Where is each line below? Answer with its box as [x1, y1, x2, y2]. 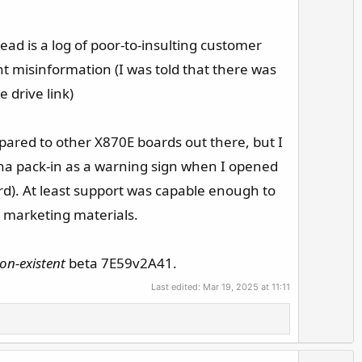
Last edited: [151, 281, 204, 293]
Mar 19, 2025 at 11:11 [203, 281, 291, 293]
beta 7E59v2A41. [65, 253, 177, 272]
